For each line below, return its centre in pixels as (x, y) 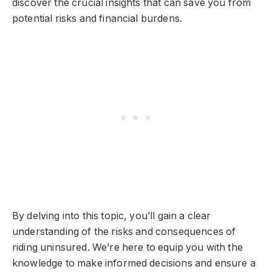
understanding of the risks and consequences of (124, 231)
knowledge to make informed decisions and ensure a (134, 263)
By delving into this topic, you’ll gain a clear (112, 216)
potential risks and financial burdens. (97, 18)
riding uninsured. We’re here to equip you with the (127, 247)
